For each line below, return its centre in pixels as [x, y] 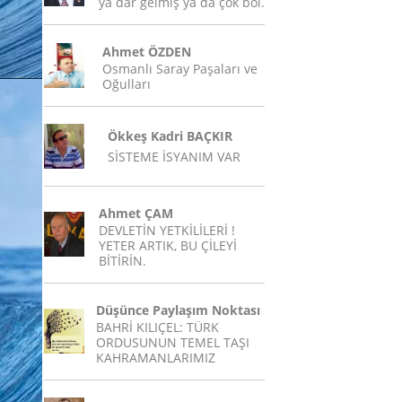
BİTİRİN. [122, 261]
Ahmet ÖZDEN [147, 52]
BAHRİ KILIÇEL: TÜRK [157, 327]
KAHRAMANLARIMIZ [156, 358]
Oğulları [127, 84]
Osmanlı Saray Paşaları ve [180, 69]
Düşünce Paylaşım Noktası [178, 310]
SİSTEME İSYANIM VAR [174, 157]
